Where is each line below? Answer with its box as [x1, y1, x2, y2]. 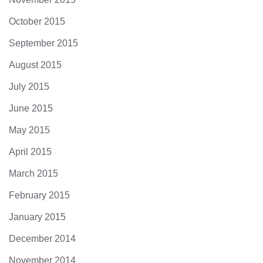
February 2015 [9, 190, 70, 201]
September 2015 [9, 38, 78, 49]
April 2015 [9, 147, 52, 157]
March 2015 [9, 168, 58, 179]
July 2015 [9, 82, 49, 92]
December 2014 [9, 234, 76, 244]
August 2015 [9, 60, 62, 70]
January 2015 [9, 212, 66, 222]
